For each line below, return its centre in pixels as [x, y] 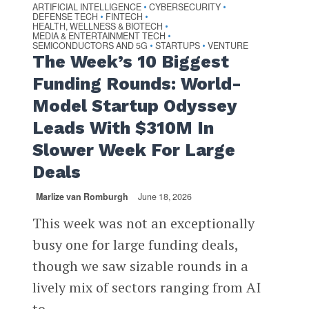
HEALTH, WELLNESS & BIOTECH [97, 27]
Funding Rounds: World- [137, 84]
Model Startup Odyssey [134, 106]
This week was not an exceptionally [143, 223]
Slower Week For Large [133, 150]
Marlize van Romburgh [82, 197]
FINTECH [124, 17]
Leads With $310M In [123, 128]
